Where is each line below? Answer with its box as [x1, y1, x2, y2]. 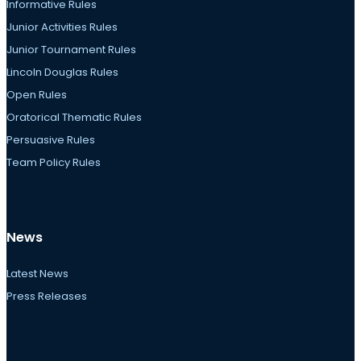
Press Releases [6, 288, 87, 304]
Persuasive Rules [6, 132, 95, 148]
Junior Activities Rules [6, 19, 118, 35]
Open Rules [6, 87, 67, 103]
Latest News [6, 265, 68, 281]
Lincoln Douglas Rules [6, 64, 118, 81]
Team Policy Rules [6, 155, 101, 171]
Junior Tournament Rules [6, 42, 136, 58]
